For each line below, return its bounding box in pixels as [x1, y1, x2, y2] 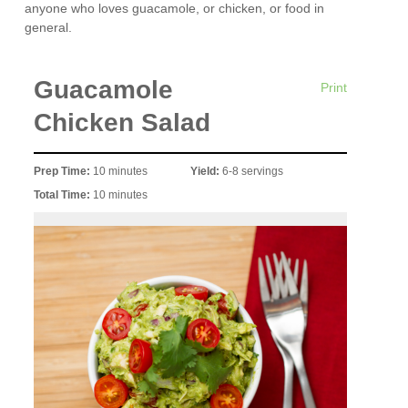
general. [25, 20, 73, 36]
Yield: [190, 164, 222, 178]
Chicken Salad [34, 108, 211, 138]
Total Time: [34, 188, 94, 201]
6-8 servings [222, 164, 283, 178]
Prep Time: [34, 164, 94, 178]
